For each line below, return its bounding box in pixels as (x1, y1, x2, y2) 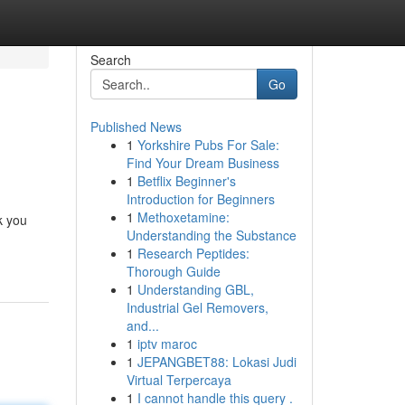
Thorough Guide (126, 262, 221, 280)
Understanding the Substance (126, 226, 297, 244)
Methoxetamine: (137, 208, 230, 226)
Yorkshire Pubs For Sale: (137, 136, 279, 154)
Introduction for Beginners (126, 190, 275, 208)
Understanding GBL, (137, 280, 254, 298)
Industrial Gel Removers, (126, 298, 268, 316)
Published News (89, 118, 182, 136)
